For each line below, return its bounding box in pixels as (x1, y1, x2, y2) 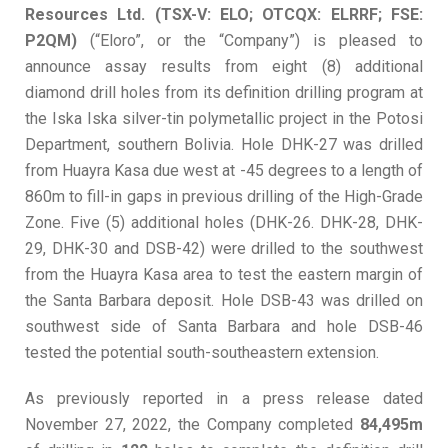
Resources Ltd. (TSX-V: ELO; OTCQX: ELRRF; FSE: (25, 5, 423, 25)
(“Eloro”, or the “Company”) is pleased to (77, 31, 423, 51)
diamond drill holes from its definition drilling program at (25, 83, 423, 103)
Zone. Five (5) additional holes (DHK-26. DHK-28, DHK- (25, 213, 423, 233)
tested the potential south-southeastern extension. (25, 343, 379, 363)
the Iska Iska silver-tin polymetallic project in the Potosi (25, 109, 423, 129)
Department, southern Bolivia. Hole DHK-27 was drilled (25, 135, 423, 155)
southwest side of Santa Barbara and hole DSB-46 (25, 317, 423, 337)
